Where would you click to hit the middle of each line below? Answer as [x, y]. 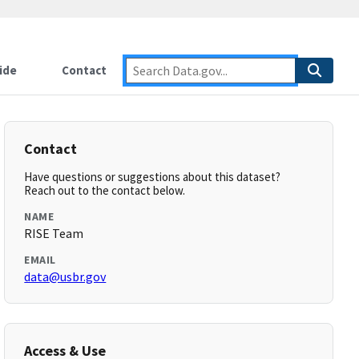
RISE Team [54, 233]
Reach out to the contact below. [105, 190]
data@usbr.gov [65, 276]
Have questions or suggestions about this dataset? [153, 177]
